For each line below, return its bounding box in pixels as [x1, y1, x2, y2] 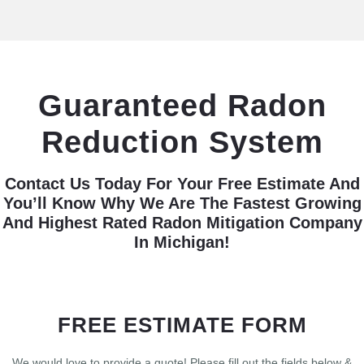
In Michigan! [134, 232, 230, 251]
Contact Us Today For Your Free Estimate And [4, 174, 360, 193]
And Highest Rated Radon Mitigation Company [2, 213, 362, 232]
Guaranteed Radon [37, 88, 327, 123]
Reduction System [41, 124, 323, 159]
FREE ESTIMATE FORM [57, 312, 307, 337]
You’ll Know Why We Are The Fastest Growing [2, 193, 362, 212]
